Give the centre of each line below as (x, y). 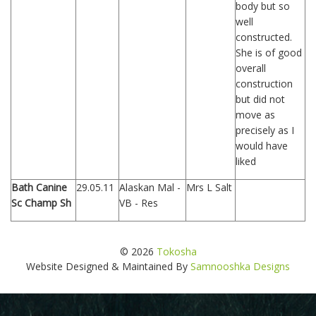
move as (255, 115)
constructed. (264, 37)
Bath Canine (39, 188)
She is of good (269, 53)
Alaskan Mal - (150, 188)
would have (262, 146)
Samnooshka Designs (240, 267)
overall (251, 68)
